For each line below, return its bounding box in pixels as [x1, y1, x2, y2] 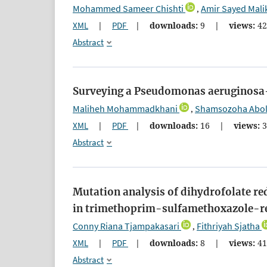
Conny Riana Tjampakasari [73, 219, 179, 232]
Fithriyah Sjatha [197, 219, 260, 232]
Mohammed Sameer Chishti [73, 2, 184, 15]
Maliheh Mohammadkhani [73, 103, 178, 115]
